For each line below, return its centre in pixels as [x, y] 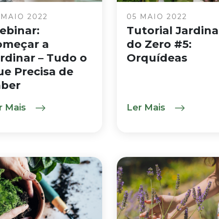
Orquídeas [157, 58]
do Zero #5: [159, 44]
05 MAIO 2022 [157, 17]
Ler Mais [147, 108]
